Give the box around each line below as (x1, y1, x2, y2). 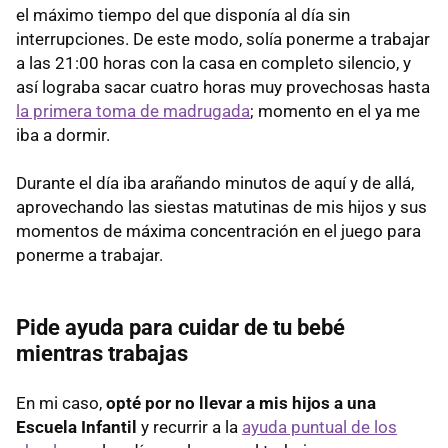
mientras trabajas (16, 340, 188, 366)
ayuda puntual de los (242, 416, 397, 437)
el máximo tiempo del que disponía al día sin (16, 4, 350, 25)
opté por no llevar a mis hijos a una (106, 392, 376, 413)
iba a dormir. (16, 124, 110, 145)
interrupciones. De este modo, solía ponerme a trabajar (16, 28, 430, 49)
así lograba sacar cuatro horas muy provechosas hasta (16, 76, 430, 97)
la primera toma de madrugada (16, 100, 250, 121)
